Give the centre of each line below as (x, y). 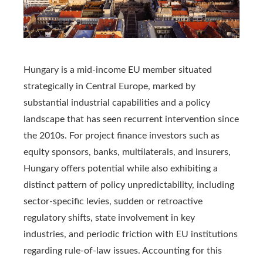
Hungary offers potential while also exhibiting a (121, 169)
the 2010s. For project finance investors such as (122, 136)
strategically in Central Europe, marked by (109, 87)
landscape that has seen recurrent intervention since (131, 119)
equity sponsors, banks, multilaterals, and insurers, (127, 152)
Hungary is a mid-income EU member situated (118, 70)
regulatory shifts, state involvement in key (109, 218)
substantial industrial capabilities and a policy (117, 103)
